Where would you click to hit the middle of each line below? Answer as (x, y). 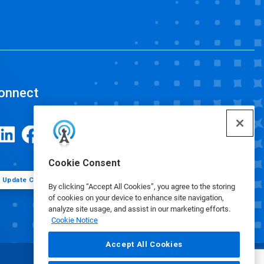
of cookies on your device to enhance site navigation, (136, 198)
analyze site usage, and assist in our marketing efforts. (139, 209)
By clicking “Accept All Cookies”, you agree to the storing (142, 187)
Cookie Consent (84, 163)
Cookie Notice (75, 220)
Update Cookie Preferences (50, 180)
